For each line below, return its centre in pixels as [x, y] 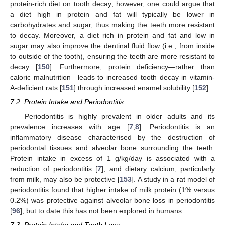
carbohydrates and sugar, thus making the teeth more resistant [113, 25]
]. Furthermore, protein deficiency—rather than [132, 67]
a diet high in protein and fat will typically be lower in [113, 14]
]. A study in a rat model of [174, 180]
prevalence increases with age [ [70, 127]
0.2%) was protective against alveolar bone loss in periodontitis [113, 201]
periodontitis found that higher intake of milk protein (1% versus [113, 190]
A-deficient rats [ [36, 88]
